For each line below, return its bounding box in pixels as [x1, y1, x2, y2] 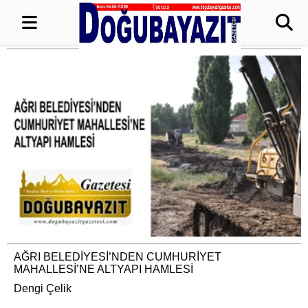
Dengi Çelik [14, 283, 71, 295]
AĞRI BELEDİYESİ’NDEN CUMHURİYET [14, 251, 221, 263]
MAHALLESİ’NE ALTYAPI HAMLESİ [14, 263, 193, 276]
